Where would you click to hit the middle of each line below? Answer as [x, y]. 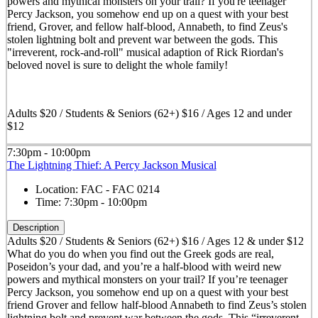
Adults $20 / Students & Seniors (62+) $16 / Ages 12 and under [149, 113]
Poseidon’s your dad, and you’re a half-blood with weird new [144, 266]
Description [35, 227]
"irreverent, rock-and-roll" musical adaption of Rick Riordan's [145, 52]
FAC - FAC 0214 [120, 189]
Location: [58, 189]
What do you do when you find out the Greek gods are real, [140, 253]
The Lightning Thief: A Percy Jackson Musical [111, 165]
